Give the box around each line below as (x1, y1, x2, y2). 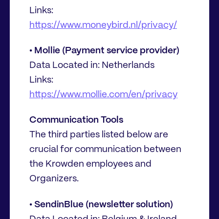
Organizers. (29, 175, 79, 184)
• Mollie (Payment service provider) (29, 46, 179, 55)
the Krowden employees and (29, 160, 152, 169)
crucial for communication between (29, 145, 181, 154)
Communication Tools (29, 116, 123, 125)
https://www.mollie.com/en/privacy (29, 90, 177, 99)
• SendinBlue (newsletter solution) (29, 200, 173, 209)
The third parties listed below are (29, 131, 168, 140)
